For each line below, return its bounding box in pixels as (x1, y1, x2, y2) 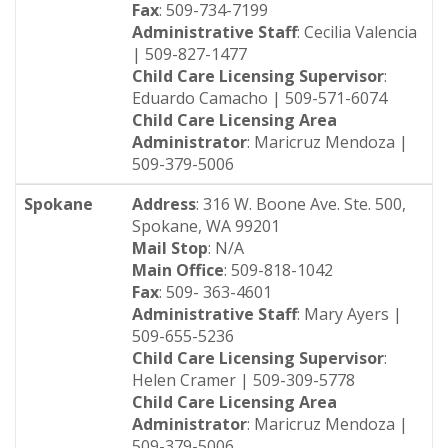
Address (132, 193, 196, 215)
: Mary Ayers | (297, 303, 402, 325)
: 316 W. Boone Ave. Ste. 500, (196, 193, 406, 215)
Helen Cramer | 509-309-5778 (132, 369, 355, 391)
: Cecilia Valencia (297, 21, 417, 43)
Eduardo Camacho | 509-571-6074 (132, 87, 387, 109)
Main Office (132, 259, 224, 281)
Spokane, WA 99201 (132, 215, 280, 237)
